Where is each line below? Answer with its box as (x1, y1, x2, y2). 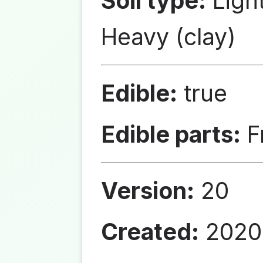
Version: (101, 177, 194, 204)
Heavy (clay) (101, 23, 236, 50)
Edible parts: (101, 120, 241, 148)
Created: (101, 218, 199, 245)
